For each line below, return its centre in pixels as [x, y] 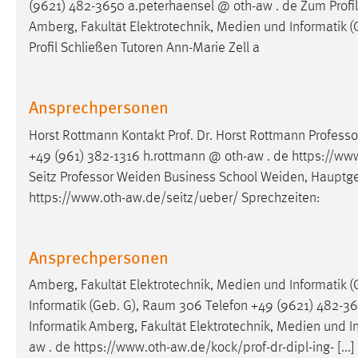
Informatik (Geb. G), [86, 306]
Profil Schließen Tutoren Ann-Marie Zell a [144, 48]
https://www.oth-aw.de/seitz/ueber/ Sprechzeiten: [174, 198]
